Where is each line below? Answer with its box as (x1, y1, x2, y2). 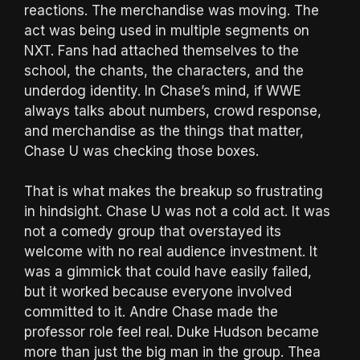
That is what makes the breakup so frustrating (24, 183, 323, 200)
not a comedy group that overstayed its (24, 223, 281, 240)
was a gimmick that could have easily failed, (24, 264, 312, 280)
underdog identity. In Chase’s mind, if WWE (24, 82, 301, 99)
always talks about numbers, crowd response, (24, 102, 321, 119)
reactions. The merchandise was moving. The (24, 2, 319, 18)
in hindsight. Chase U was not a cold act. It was (24, 203, 330, 220)
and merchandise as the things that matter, (24, 122, 304, 139)
